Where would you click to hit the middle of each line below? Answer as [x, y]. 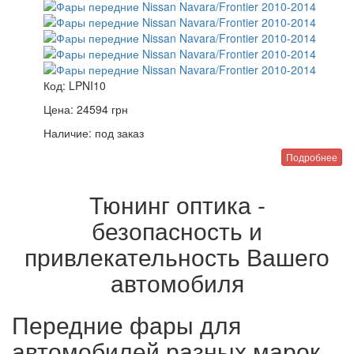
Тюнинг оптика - [177, 204]
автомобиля [177, 282]
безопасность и [177, 230]
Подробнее [312, 157]
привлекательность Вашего [177, 256]
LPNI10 [87, 85]
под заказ [118, 133]
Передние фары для [126, 324]
